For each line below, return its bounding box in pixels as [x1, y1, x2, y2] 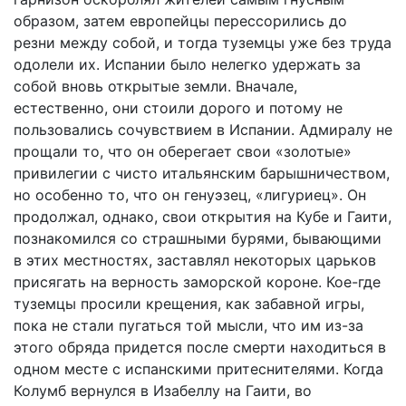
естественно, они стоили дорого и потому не [14, 99, 343, 117]
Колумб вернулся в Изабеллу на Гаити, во [14, 382, 312, 400]
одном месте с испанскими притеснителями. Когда [14, 360, 383, 378]
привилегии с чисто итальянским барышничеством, [14, 164, 390, 182]
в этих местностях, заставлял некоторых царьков [14, 251, 376, 269]
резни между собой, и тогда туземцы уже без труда [14, 34, 391, 52]
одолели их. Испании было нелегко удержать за [14, 55, 361, 73]
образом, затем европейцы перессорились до [14, 12, 347, 30]
